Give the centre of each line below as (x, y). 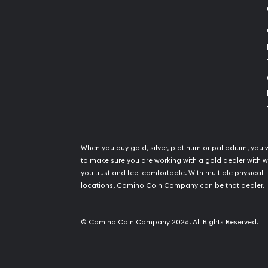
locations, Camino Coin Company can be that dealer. (173, 185)
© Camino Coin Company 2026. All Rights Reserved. (170, 222)
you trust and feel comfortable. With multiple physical (172, 173)
